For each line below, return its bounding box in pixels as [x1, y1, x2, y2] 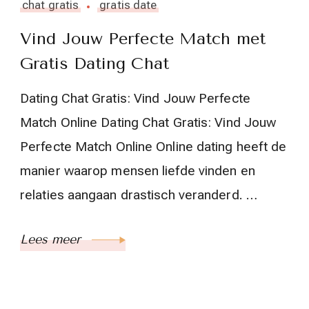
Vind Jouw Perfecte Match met [20, 29, 266, 49]
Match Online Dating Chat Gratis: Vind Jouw [20, 114, 277, 131]
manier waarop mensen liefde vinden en [20, 163, 255, 179]
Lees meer [20, 232, 85, 248]
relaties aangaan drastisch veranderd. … [20, 187, 257, 203]
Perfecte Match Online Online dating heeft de [20, 139, 287, 155]
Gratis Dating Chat [20, 54, 169, 74]
